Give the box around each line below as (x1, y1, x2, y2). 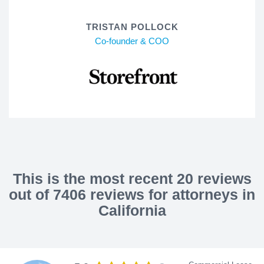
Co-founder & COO (95, 35, 169, 46)
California (98, 202, 166, 219)
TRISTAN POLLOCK (85, 21, 179, 32)
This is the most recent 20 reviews (12, 170, 252, 187)
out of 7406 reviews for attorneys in (9, 186, 255, 203)
